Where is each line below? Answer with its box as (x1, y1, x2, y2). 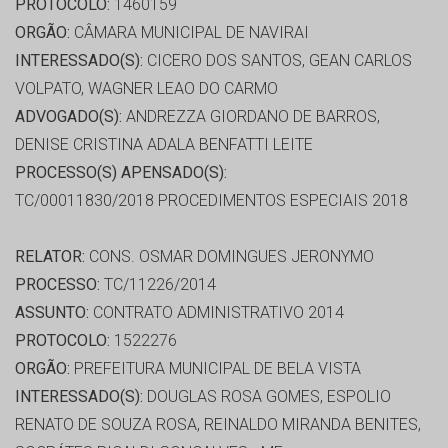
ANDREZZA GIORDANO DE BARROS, (122, 107, 380, 127)
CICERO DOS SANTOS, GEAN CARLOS (143, 51, 412, 71)
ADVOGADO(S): (15, 107, 122, 127)
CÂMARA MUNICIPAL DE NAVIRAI (70, 23, 309, 43)
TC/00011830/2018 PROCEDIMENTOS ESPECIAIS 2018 (15, 191, 408, 211)
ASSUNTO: (15, 303, 89, 323)
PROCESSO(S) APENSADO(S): (15, 163, 227, 183)
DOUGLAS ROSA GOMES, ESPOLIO (143, 387, 391, 407)
